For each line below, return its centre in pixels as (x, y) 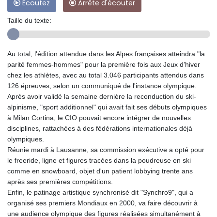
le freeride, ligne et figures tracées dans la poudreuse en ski (99, 161)
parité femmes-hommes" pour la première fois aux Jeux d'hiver (104, 65)
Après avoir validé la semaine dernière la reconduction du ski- (102, 97)
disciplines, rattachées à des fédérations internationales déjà (100, 129)
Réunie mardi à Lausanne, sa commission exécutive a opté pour (106, 150)
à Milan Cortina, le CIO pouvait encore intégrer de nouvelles (99, 118)
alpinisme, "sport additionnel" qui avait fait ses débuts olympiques (107, 107)
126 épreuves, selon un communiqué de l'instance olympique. (102, 86)
